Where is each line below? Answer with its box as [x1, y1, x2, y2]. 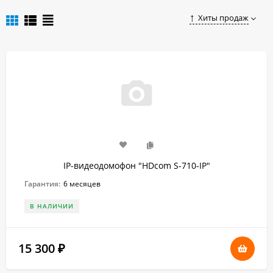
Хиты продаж [198, 12, 249, 24]
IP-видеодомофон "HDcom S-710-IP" [63, 160, 210, 171]
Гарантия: [24, 179, 60, 189]
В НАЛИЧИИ [30, 202, 74, 210]
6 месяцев [63, 179, 101, 189]
